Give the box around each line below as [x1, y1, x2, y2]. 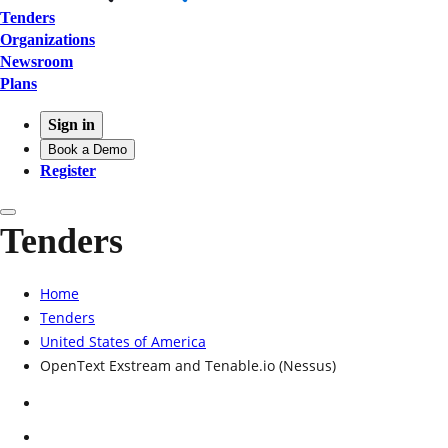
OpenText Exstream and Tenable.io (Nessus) [40, 355, 336, 375]
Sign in [48, 115, 95, 133]
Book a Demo [48, 141, 127, 157]
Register [40, 161, 96, 179]
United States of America [40, 331, 206, 351]
